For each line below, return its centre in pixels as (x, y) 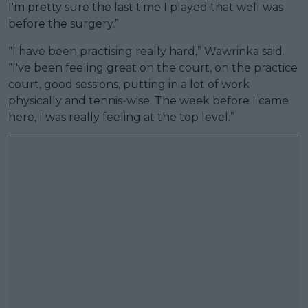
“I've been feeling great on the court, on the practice (153, 68)
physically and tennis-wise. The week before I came (148, 101)
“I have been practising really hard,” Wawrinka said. (146, 52)
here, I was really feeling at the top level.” (121, 118)
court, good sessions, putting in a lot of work (129, 85)
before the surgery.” (64, 24)
